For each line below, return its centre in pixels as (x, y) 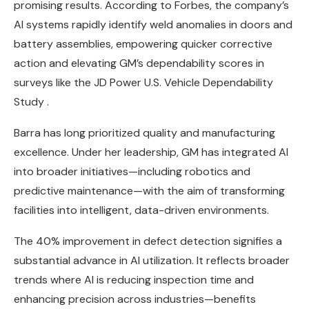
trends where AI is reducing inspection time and (134, 279)
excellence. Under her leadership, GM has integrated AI (151, 152)
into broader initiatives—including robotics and (132, 171)
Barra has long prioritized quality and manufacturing (144, 132)
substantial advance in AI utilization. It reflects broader (152, 260)
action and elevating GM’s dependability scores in (139, 63)
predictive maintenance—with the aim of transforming (149, 190)
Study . (31, 101)
